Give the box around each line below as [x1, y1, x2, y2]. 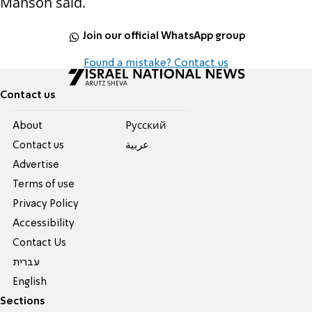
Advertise [13, 159, 60, 170]
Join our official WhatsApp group [82, 31, 246, 42]
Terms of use [13, 179, 75, 189]
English [13, 276, 47, 287]
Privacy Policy [13, 198, 79, 209]
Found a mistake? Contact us [84, 57, 228, 69]
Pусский [125, 120, 166, 131]
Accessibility [13, 218, 75, 228]
